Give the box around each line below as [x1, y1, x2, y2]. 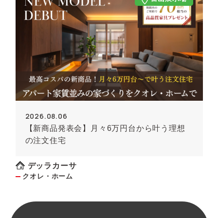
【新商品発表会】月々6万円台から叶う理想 [25, 124, 185, 132]
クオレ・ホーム [20, 172, 73, 180]
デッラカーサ [27, 162, 77, 170]
